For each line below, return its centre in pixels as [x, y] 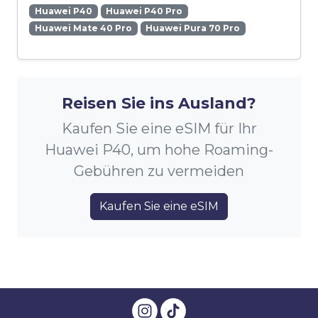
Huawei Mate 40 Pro [83, 28]
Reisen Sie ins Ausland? [159, 103]
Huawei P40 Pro [144, 11]
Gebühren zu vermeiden [159, 171]
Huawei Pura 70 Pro [193, 28]
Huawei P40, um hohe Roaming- [159, 150]
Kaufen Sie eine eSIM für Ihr [159, 129]
